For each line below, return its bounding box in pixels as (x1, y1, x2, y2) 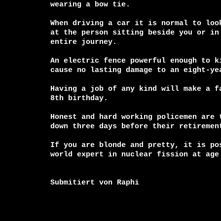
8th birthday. (50, 94, 108, 102)
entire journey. (50, 38, 117, 46)
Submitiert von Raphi (50, 179, 139, 186)
